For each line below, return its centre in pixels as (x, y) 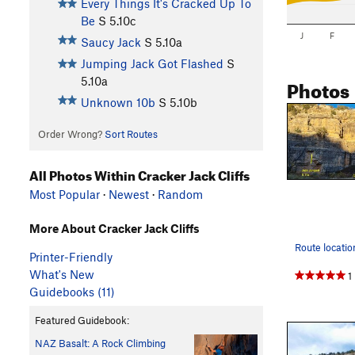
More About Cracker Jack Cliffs (115, 229)
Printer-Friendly (71, 257)
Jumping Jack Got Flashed (152, 63)
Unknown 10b (118, 102)
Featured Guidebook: (82, 321)
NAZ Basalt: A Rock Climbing (100, 344)
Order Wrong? (71, 134)
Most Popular (65, 195)
